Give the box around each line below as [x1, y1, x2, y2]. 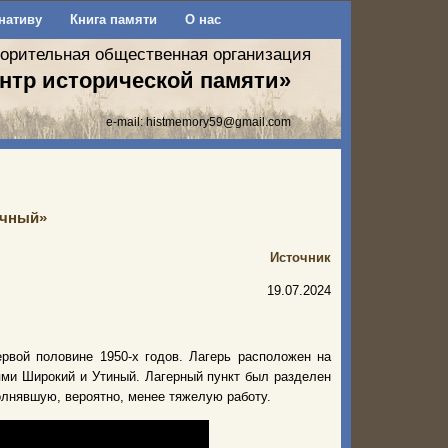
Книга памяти [69, 12, 157, 27]
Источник [270, 250, 331, 265]
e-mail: [106, 115, 146, 128]
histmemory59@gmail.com [146, 115, 291, 128]
